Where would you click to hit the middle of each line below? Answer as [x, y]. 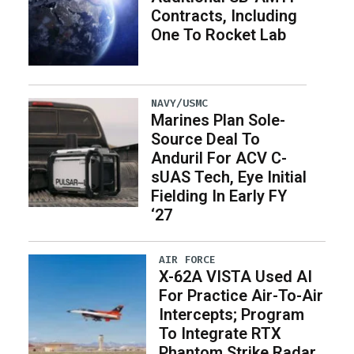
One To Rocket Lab [218, 34]
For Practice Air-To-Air [241, 296]
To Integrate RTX [220, 334]
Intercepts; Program [232, 315]
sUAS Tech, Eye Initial [228, 177]
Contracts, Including [224, 15]
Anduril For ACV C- [218, 158]
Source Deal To [205, 139]
